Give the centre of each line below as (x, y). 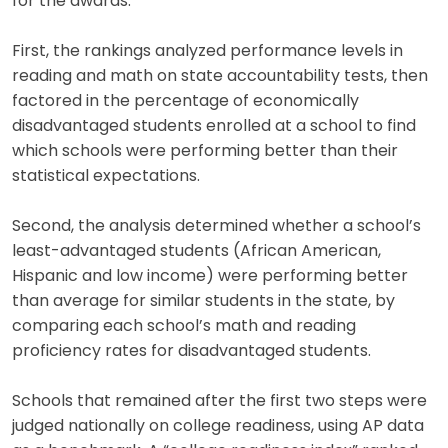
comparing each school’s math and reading (184, 326)
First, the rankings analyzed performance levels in (207, 51)
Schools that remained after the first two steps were (219, 401)
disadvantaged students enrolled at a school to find (214, 126)
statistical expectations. (106, 176)
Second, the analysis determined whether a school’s (216, 226)
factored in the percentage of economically (185, 101)
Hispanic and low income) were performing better (210, 276)
